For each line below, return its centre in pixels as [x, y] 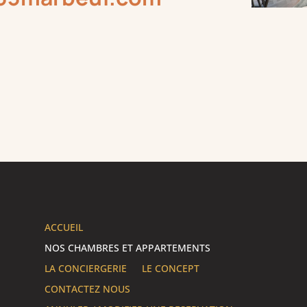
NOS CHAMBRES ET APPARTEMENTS [127, 247]
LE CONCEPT [170, 268]
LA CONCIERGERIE [85, 268]
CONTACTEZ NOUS [87, 288]
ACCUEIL [63, 227]
